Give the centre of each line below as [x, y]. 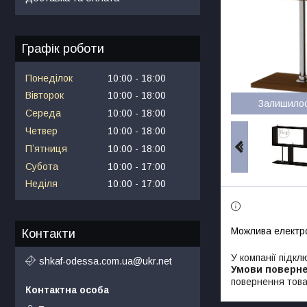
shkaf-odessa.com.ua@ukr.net [106, 261]
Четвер [41, 131]
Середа [43, 113]
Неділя [41, 184]
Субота [42, 166]
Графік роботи [63, 48]
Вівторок [45, 96]
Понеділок [49, 78]
